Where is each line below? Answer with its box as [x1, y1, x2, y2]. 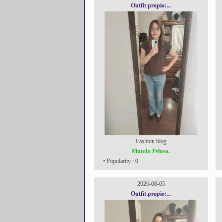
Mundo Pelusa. [132, 148, 170, 155]
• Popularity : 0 [101, 158, 138, 165]
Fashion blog [135, 138, 166, 145]
